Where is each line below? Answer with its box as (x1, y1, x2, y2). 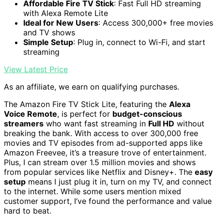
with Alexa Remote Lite (23, 8, 108, 18)
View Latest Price (4, 64, 68, 75)
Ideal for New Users (23, 18, 98, 28)
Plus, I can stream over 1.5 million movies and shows (4, 157, 196, 168)
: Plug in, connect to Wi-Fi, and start (73, 37, 205, 47)
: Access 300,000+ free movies (98, 18, 213, 28)
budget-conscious (112, 109, 182, 119)
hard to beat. (4, 206, 51, 216)
